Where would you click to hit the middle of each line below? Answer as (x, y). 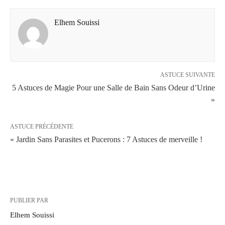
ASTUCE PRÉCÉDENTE (42, 126)
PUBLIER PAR (29, 200)
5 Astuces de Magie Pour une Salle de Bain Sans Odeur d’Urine (114, 87)
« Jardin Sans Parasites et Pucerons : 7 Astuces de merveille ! (106, 139)
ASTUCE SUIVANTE (188, 75)
